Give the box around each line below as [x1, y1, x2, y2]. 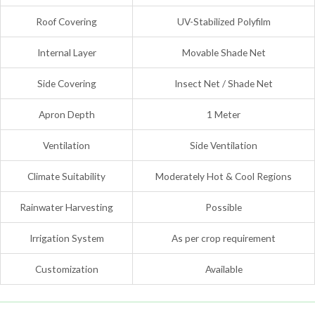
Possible [205, 201, 242, 214]
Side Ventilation [190, 139, 257, 152]
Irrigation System [29, 232, 104, 245]
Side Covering [37, 77, 96, 90]
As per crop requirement [172, 232, 276, 245]
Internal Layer [37, 46, 96, 59]
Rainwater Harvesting [20, 201, 113, 214]
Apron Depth [38, 108, 95, 121]
